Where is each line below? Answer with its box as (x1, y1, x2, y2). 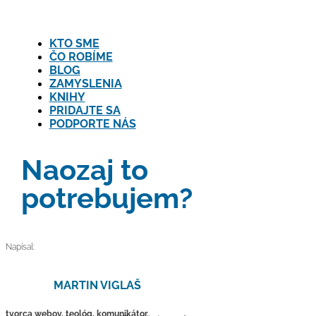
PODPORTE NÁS (49, 117, 136, 130)
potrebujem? (20, 181, 193, 214)
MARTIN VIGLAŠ (53, 279, 141, 293)
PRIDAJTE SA (49, 104, 121, 117)
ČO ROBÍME (49, 50, 113, 63)
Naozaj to (20, 153, 148, 186)
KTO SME (49, 37, 99, 50)
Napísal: (6, 242, 35, 252)
